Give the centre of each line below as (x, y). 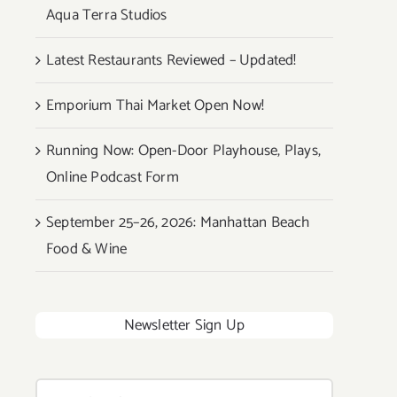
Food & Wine (87, 249)
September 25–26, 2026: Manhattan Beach (178, 222)
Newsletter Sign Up (184, 325)
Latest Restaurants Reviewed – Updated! (171, 60)
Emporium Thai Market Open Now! (155, 105)
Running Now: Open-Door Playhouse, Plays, (184, 150)
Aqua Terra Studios (107, 15)
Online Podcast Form (113, 177)
